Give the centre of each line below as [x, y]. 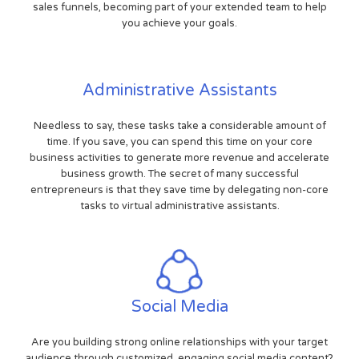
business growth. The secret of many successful [179, 173]
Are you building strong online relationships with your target [179, 342]
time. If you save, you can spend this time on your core [179, 141]
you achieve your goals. [179, 23]
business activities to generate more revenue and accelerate [179, 157]
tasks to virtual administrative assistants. [179, 206]
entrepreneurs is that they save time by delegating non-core [179, 190]
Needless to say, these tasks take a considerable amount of [179, 125]
